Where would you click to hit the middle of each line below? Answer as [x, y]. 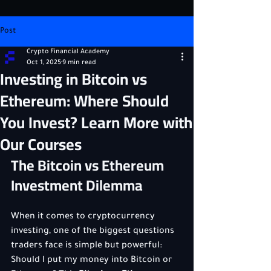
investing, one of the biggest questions [94, 232]
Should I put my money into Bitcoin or [93, 261]
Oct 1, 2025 [44, 63]
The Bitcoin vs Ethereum [89, 165]
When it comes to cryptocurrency [84, 217]
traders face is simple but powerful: [88, 246]
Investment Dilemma [77, 185]
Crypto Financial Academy [68, 52]
